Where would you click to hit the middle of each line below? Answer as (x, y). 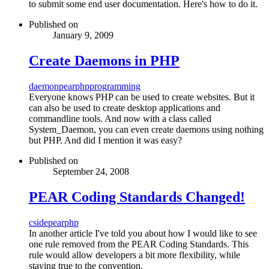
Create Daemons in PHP (104, 60)
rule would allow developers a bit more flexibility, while (134, 255)
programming (115, 86)
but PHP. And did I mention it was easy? (105, 140)
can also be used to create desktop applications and (125, 107)
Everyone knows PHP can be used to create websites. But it (142, 97)
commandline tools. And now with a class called (120, 118)
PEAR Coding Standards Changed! (137, 197)
